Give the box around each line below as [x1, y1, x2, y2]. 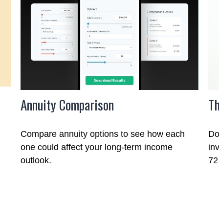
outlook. [21, 155, 52, 165]
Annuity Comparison [21, 94, 114, 114]
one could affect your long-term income [21, 142, 173, 152]
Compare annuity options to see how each [21, 129, 185, 139]
